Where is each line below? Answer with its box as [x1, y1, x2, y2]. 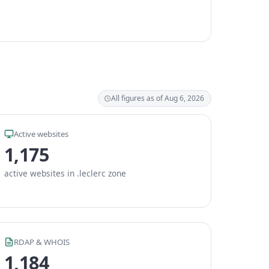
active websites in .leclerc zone [4, 168, 126, 179]
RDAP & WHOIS [14, 237, 70, 247]
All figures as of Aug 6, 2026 [111, 93, 204, 103]
